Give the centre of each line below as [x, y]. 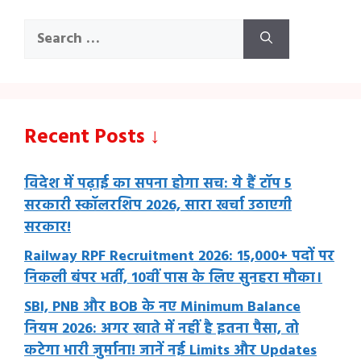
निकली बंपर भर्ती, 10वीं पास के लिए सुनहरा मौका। [173, 278]
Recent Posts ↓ [92, 137]
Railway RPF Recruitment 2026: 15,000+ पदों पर [179, 256]
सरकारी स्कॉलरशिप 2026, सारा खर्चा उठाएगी [158, 205]
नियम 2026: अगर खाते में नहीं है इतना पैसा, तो [162, 329]
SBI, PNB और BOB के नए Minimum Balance [162, 307]
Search [46, 29]
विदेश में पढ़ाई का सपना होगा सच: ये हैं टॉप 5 [158, 184]
